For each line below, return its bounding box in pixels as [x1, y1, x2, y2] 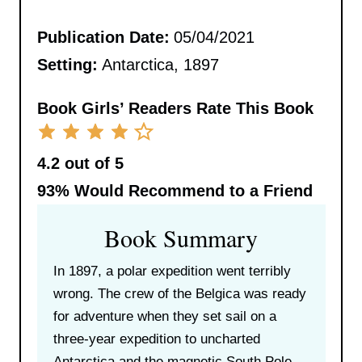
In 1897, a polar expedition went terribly [53, 263, 291, 279]
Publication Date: [36, 27, 170, 46]
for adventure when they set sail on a [53, 308, 276, 324]
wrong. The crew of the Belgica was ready [53, 285, 306, 301]
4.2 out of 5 [36, 154, 124, 172]
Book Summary [104, 221, 258, 254]
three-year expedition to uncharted [53, 330, 260, 347]
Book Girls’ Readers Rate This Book [36, 99, 314, 117]
